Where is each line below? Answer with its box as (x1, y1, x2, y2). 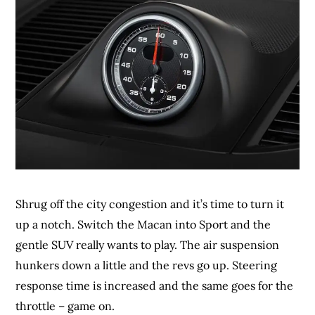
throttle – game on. (15, 298, 115, 313)
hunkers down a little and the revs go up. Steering (15, 257, 278, 272)
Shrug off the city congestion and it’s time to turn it (15, 196, 285, 211)
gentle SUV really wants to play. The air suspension (15, 237, 280, 252)
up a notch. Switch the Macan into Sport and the (15, 217, 271, 231)
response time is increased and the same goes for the (15, 278, 294, 292)
